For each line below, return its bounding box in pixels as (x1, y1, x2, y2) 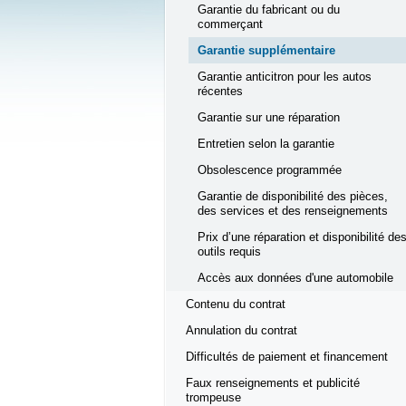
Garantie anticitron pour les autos (198, 70, 372, 84)
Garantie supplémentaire (198, 43, 335, 58)
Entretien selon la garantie (198, 137, 334, 151)
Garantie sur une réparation (198, 111, 340, 125)
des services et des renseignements (198, 204, 388, 218)
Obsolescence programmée (198, 163, 342, 178)
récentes (198, 84, 243, 99)
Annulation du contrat (186, 324, 297, 338)
